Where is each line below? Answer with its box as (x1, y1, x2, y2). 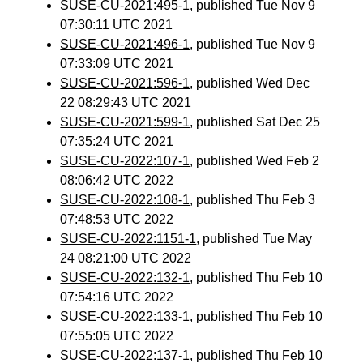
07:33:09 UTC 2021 (60, 57, 174, 70)
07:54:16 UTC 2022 (60, 290, 174, 304)
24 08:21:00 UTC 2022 (60, 251, 192, 265)
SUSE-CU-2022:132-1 (60, 271, 190, 284)
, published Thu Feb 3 (190, 193, 316, 207)
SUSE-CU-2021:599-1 (60, 115, 190, 129)
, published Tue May (196, 232, 313, 246)
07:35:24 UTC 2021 (60, 135, 174, 148)
